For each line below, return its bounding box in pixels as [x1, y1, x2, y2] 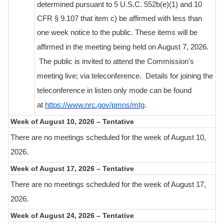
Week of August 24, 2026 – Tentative [10, 211, 134, 220]
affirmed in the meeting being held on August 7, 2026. [37, 43, 208, 51]
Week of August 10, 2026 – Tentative [10, 117, 134, 126]
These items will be [135, 28, 197, 37]
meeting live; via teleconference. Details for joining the [37, 72, 213, 80]
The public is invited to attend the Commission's [37, 57, 194, 66]
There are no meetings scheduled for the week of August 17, [10, 180, 206, 189]
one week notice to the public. [37, 28, 135, 37]
